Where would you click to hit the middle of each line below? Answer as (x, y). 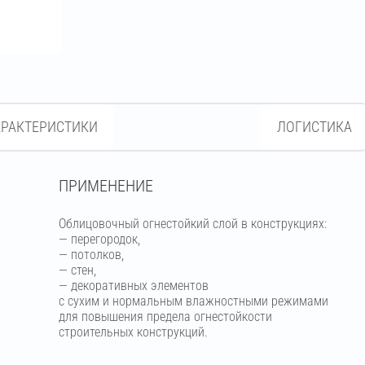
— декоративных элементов (133, 286)
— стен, (77, 270)
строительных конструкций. (133, 332)
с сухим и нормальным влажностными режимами (193, 301)
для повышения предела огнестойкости (165, 317)
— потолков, (91, 255)
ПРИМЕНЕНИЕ (106, 186)
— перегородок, (99, 239)
